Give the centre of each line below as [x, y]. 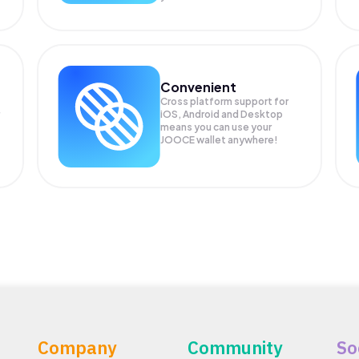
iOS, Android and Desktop [222, 114]
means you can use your [216, 127]
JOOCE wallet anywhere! [220, 139]
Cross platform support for [225, 101]
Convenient [199, 87]
